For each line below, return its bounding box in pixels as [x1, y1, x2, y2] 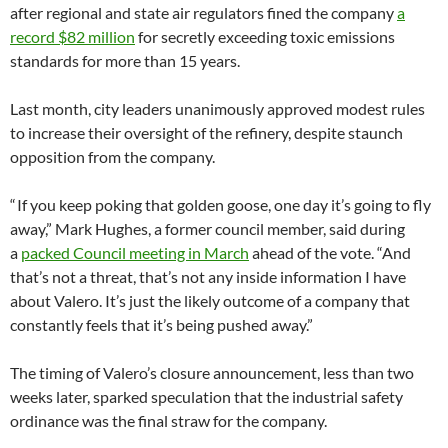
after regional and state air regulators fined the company [10, 2, 397, 22]
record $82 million [10, 26, 135, 46]
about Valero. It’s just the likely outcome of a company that [10, 290, 410, 310]
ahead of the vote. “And [249, 242, 411, 262]
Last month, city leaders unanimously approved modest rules [10, 98, 425, 118]
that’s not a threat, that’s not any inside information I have [10, 266, 406, 286]
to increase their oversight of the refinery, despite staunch [10, 122, 403, 142]
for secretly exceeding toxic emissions [135, 26, 395, 46]
